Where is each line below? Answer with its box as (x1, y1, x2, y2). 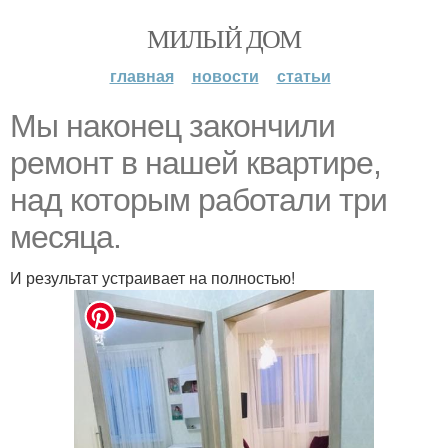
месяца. (10, 219, 121, 255)
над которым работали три (10, 182, 387, 218)
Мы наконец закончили (10, 108, 335, 144)
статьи (276, 64, 331, 87)
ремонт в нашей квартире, (10, 145, 381, 181)
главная (109, 64, 174, 87)
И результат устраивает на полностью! (10, 266, 295, 289)
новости (191, 64, 259, 87)
